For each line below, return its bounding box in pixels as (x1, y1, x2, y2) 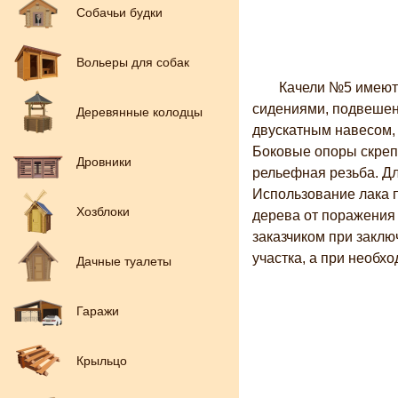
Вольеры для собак (76, 55, 189, 69)
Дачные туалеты (76, 254, 171, 268)
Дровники (76, 155, 131, 169)
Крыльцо (76, 354, 127, 368)
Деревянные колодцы (76, 105, 203, 119)
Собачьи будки (76, 5, 163, 20)
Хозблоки (76, 204, 130, 219)
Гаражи (76, 304, 119, 318)
